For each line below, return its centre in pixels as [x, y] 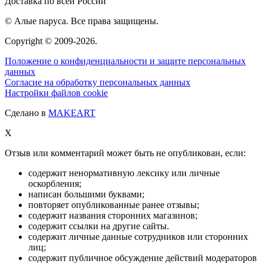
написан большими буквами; [86, 194]
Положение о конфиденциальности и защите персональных [125, 61]
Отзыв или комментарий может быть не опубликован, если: [125, 153]
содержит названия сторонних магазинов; [113, 216]
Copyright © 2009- [40, 41]
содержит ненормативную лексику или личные [124, 173]
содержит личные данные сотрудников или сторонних [138, 237]
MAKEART [72, 113]
